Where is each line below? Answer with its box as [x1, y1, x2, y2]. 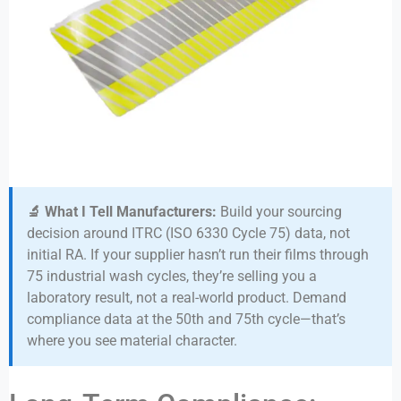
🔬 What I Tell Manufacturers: [27, 202, 217, 220]
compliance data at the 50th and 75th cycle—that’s [27, 310, 346, 328]
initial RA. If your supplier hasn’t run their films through [27, 245, 369, 263]
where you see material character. [27, 331, 237, 349]
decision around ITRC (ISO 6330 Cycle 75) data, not [27, 224, 350, 242]
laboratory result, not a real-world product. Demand [27, 288, 346, 306]
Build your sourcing [217, 202, 342, 220]
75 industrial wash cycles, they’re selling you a [27, 267, 317, 285]
